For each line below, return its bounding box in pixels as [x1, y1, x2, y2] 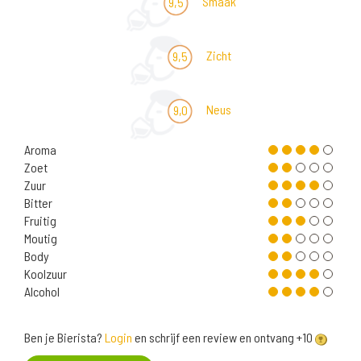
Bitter [24, 195, 52, 211]
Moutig [24, 230, 57, 247]
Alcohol [24, 284, 60, 300]
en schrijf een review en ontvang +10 [132, 330, 315, 346]
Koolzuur [24, 266, 67, 282]
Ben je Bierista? [24, 330, 105, 346]
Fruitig [24, 213, 56, 229]
